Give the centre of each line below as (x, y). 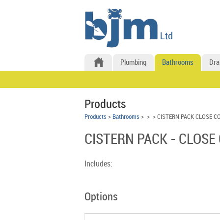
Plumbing (133, 63)
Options (101, 197)
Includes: (98, 164)
